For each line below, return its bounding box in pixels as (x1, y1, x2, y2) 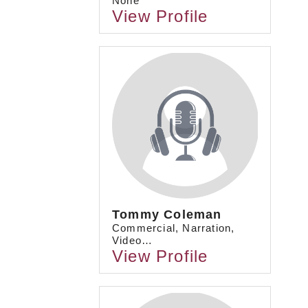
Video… (112, 234, 153, 247)
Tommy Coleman (112, 208, 222, 222)
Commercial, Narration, (112, 222, 235, 234)
